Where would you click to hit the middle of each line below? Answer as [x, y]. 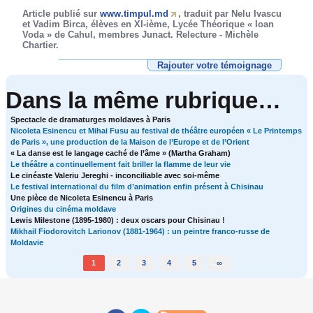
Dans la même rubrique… [143, 100]
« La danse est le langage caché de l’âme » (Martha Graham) [121, 153]
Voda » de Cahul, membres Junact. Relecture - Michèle [141, 34]
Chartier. [41, 45]
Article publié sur [61, 13]
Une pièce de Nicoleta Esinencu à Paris [82, 197]
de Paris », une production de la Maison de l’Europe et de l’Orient [130, 141]
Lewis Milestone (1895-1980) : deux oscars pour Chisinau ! [118, 220]
